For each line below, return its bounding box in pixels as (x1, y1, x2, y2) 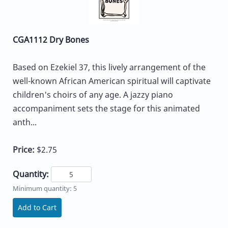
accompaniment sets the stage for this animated (13, 102, 200, 114)
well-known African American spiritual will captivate (13, 75, 211, 87)
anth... (13, 116, 37, 128)
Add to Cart (18, 203, 56, 213)
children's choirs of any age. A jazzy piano (13, 89, 173, 100)
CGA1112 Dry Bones (13, 34, 89, 45)
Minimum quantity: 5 (13, 184, 77, 193)
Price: (13, 144, 37, 155)
